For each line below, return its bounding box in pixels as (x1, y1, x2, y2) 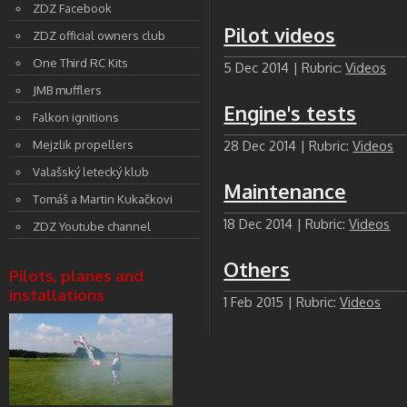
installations (9, 285, 104, 304)
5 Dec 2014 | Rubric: (223, 59, 346, 75)
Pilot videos (223, 23, 336, 47)
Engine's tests (223, 101, 357, 125)
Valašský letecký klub (33, 164, 149, 179)
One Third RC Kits (33, 55, 128, 70)
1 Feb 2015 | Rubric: (223, 293, 341, 310)
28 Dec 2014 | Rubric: (223, 137, 353, 154)
